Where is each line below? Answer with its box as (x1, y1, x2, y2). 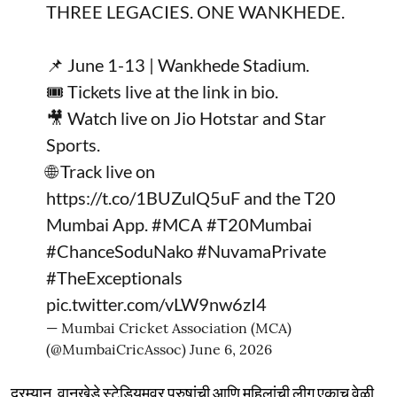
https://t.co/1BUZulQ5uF (46, 186, 240, 208)
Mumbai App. (46, 213, 152, 235)
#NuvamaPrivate (197, 239, 326, 261)
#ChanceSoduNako (46, 239, 193, 261)
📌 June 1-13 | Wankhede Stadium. (46, 53, 309, 75)
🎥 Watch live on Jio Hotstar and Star (46, 106, 326, 128)
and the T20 (240, 186, 336, 208)
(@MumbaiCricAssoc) (46, 339, 190, 358)
